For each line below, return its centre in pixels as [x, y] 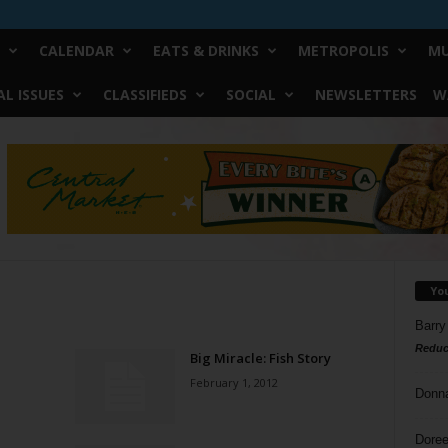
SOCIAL [250, 94]
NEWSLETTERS [365, 94]
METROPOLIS [343, 50]
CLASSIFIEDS [144, 94]
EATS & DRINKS [205, 50]
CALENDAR [76, 50]
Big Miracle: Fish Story [260, 358]
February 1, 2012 [233, 382]
